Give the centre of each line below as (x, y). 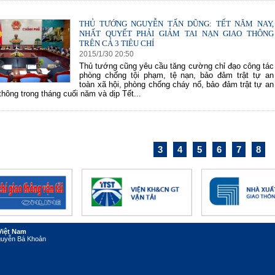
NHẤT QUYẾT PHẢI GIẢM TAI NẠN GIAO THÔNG (176, 33)
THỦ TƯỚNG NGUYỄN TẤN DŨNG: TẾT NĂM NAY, (176, 24)
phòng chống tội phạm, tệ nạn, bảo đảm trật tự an (176, 75)
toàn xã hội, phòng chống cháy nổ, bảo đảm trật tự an (176, 84)
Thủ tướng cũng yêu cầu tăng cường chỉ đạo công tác (176, 66)
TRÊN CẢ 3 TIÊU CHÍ (117, 43)
